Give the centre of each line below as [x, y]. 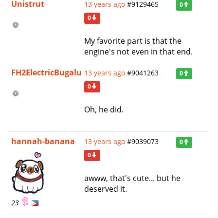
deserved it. [106, 189]
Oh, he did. [104, 109]
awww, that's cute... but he [132, 178]
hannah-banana [43, 141]
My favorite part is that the [133, 41]
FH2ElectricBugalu [46, 72]
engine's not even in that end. [138, 51]
